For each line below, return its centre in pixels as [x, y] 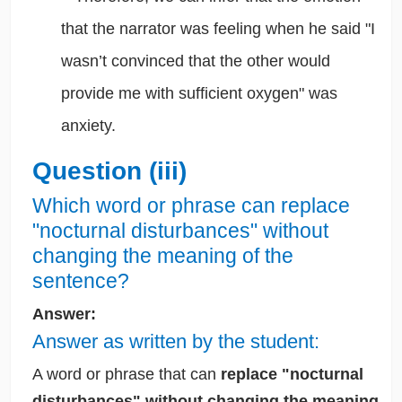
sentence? [80, 281]
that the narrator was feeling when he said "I [218, 29]
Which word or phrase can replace [191, 206]
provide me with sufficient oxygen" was [199, 94]
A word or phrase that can [126, 375]
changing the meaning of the [162, 256]
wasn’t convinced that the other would [195, 61]
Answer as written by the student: [175, 342]
